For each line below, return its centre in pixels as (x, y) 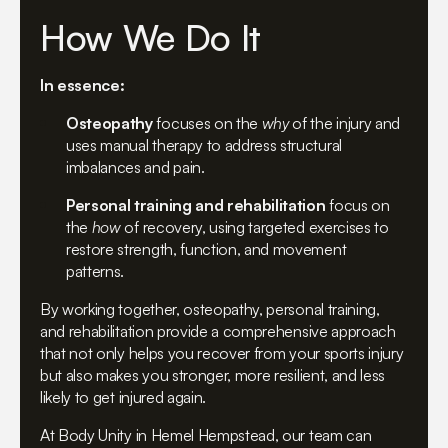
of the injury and (344, 123)
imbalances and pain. (135, 167)
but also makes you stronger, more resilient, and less (213, 375)
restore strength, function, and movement (206, 249)
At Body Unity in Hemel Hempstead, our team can (206, 435)
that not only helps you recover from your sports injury (222, 353)
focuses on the (207, 123)
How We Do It (151, 37)
